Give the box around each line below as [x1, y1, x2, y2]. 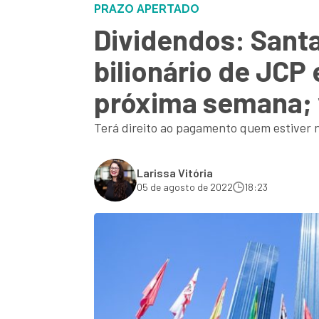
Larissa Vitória [137, 166, 213, 179]
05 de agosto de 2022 [137, 181, 233, 193]
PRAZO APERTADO [94, 2, 199, 16]
